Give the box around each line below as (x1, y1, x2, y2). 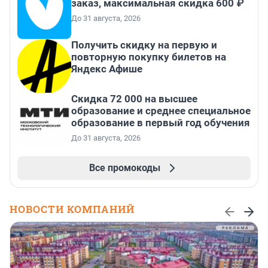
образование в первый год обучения (71, 117, 250, 129)
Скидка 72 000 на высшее (71, 93, 197, 105)
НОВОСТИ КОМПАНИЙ (10, 202, 135, 217)
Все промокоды (89, 162, 160, 174)
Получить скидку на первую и (71, 39, 217, 51)
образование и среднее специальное (71, 105, 251, 117)
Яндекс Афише (71, 63, 142, 75)
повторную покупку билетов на (71, 51, 226, 63)
